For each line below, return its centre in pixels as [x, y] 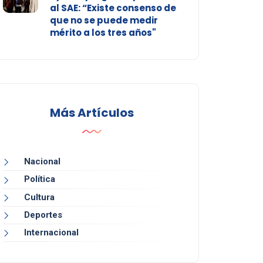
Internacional [51, 232]
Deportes [43, 215]
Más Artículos [92, 113]
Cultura [39, 197]
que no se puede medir [104, 21]
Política [39, 179]
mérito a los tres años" [103, 33]
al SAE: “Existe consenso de [113, 8]
